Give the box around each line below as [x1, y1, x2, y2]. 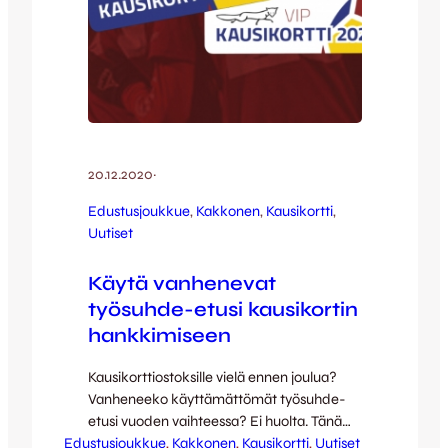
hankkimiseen [88, 323, 231, 349]
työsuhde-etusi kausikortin [88, 297, 358, 323]
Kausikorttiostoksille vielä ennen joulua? [88, 368, 337, 387]
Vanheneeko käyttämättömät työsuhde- [88, 390, 346, 409]
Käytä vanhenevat [88, 271, 276, 297]
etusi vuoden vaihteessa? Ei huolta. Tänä [88, 412, 342, 431]
